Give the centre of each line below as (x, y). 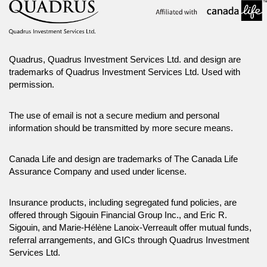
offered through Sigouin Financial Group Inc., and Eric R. (118, 215)
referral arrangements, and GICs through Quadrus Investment (129, 240)
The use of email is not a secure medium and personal (114, 115)
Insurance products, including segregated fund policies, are (123, 202)
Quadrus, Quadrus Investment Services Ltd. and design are (125, 59)
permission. (32, 84)
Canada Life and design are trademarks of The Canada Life (123, 159)
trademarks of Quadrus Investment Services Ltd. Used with (125, 72)
